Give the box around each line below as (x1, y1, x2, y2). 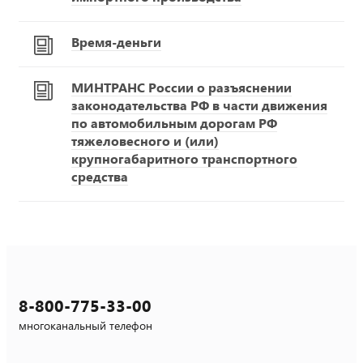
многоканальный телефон (19, 317, 152, 333)
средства (71, 167, 128, 185)
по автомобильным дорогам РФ (71, 113, 277, 131)
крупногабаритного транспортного (71, 149, 297, 167)
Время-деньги (71, 32, 161, 50)
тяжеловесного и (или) (71, 131, 219, 149)
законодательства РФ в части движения (71, 96, 327, 113)
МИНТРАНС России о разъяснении (71, 78, 292, 96)
